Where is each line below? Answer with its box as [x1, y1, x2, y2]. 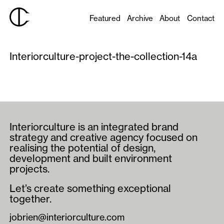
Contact [186, 13, 214, 23]
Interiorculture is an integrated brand [9, 120, 179, 133]
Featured [89, 13, 120, 23]
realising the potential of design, [9, 141, 156, 154]
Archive [126, 13, 153, 23]
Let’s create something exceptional [9, 181, 171, 194]
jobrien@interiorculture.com [9, 211, 125, 223]
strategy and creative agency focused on [9, 131, 198, 143]
